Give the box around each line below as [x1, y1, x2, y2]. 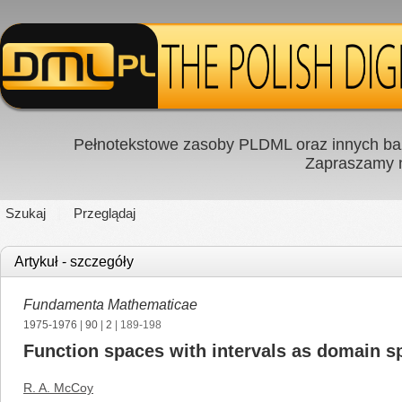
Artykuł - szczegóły [14, 254, 134, 269]
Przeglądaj [74, 205, 135, 221]
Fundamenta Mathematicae [23, 297, 197, 312]
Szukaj [5, 205, 46, 221]
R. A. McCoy [23, 380, 93, 395]
